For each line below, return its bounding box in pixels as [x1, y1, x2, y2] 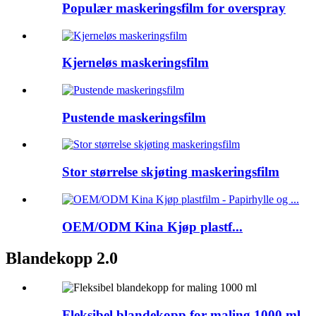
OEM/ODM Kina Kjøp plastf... [62, 219, 243, 234]
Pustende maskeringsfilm [62, 109, 206, 125]
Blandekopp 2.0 [6, 248, 118, 267]
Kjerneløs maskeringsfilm [62, 55, 209, 71]
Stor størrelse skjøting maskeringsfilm [62, 164, 279, 180]
